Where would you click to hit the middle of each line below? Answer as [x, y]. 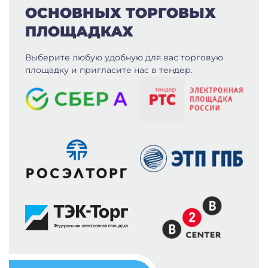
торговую [202, 57]
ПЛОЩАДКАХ [79, 31]
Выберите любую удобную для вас [103, 57]
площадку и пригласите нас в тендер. [109, 70]
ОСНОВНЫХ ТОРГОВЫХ [121, 13]
